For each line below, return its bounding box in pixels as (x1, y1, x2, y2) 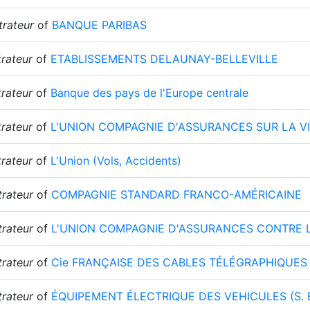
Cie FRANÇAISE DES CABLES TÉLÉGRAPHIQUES (51, 255, 307, 269)
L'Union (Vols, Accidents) (51, 154, 181, 167)
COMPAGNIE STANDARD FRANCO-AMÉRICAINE (51, 188, 302, 201)
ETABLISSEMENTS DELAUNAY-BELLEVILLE (51, 52, 278, 66)
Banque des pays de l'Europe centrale (51, 86, 248, 100)
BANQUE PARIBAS (52, 18, 147, 32)
